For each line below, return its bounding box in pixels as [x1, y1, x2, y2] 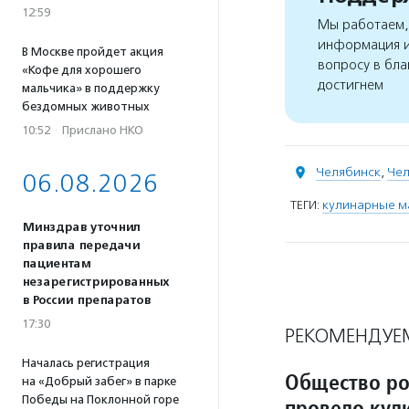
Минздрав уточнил [22, 220, 141, 235]
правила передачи [22, 238, 140, 253]
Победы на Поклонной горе [22, 393, 179, 406]
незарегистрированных [22, 275, 169, 289]
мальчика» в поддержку [22, 81, 159, 95]
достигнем [318, 77, 383, 94]
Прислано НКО [62, 123, 143, 137]
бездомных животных [22, 100, 150, 113]
